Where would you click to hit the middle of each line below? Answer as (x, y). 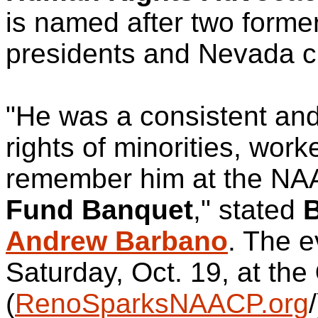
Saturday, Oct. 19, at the (160, 272)
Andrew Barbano (117, 241)
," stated (248, 210)
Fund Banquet (99, 210)
